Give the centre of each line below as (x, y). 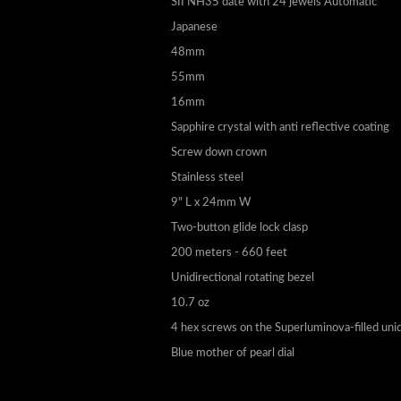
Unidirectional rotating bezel (243, 299)
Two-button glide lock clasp (239, 249)
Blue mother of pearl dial (233, 375)
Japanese (194, 49)
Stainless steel (207, 199)
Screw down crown (219, 174)
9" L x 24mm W (211, 224)
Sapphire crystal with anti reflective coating (280, 149)
